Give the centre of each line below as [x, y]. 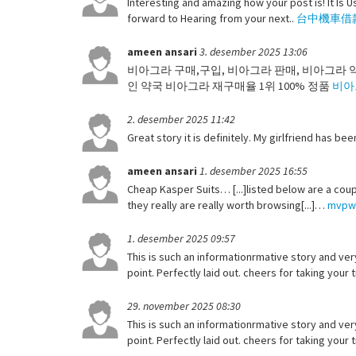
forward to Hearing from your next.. [212, 18]
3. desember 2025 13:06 [253, 51]
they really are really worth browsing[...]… [227, 205]
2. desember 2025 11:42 [181, 119]
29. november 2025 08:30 [184, 306]
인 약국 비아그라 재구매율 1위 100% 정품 [230, 85]
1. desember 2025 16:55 [253, 170]
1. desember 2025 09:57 [181, 238]
